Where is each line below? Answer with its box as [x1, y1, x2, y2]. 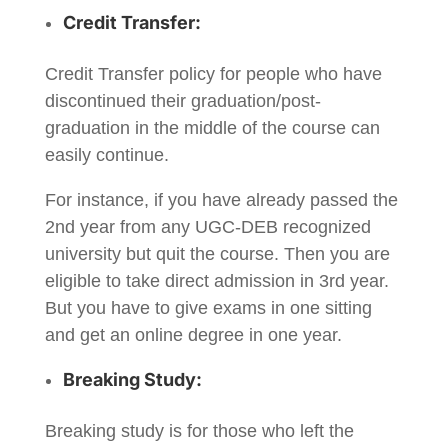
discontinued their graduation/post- [44, 91, 321, 111]
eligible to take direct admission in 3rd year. [44, 271, 389, 291]
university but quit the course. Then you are [44, 244, 390, 264]
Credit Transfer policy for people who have [44, 64, 382, 84]
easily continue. [44, 145, 174, 165]
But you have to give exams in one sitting [44, 298, 372, 318]
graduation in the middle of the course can [44, 118, 380, 138]
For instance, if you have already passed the [44, 190, 398, 210]
